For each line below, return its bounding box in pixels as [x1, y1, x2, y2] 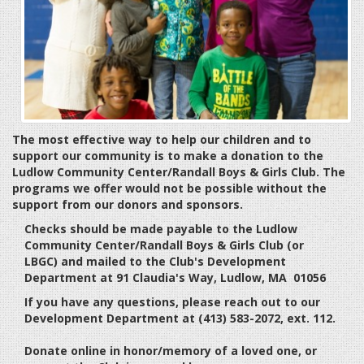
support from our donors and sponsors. [12, 196, 243, 212]
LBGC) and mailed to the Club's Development [24, 253, 286, 269]
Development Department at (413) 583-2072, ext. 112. [24, 310, 336, 326]
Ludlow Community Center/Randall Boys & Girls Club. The [12, 163, 345, 180]
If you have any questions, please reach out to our [24, 293, 320, 310]
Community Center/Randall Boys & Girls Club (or [24, 236, 304, 253]
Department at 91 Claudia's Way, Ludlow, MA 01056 [24, 269, 326, 285]
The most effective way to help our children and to [12, 131, 311, 147]
